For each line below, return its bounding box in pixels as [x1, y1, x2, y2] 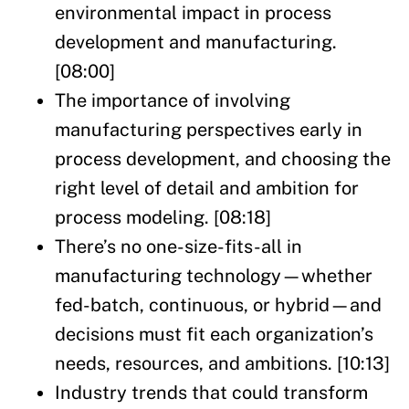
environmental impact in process [55, 2, 331, 25]
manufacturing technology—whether [55, 265, 372, 288]
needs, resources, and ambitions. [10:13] [55, 352, 390, 375]
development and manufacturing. [55, 31, 337, 54]
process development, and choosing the [55, 148, 391, 171]
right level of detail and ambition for [55, 177, 359, 200]
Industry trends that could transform [55, 382, 368, 404]
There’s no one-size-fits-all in [55, 236, 302, 258]
